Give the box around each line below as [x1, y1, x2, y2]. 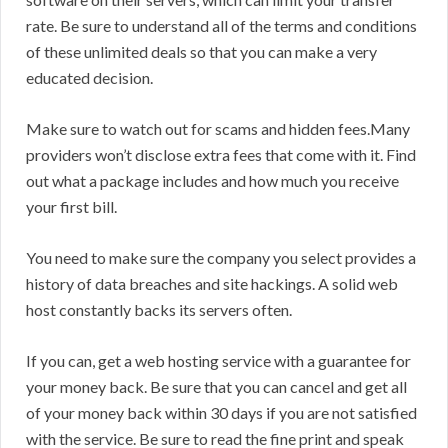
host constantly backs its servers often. [26, 300, 292, 320]
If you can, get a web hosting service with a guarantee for [26, 351, 411, 371]
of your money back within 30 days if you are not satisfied [26, 403, 417, 423]
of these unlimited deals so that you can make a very [26, 42, 377, 62]
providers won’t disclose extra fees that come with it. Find [26, 145, 416, 165]
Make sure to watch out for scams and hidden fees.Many [26, 119, 410, 139]
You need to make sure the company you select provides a [26, 248, 416, 268]
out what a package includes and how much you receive [26, 171, 399, 191]
